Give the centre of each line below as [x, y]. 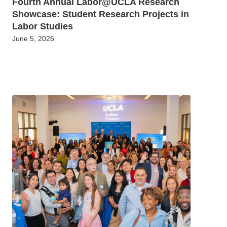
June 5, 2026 [33, 38]
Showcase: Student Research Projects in [101, 14]
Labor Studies [43, 26]
